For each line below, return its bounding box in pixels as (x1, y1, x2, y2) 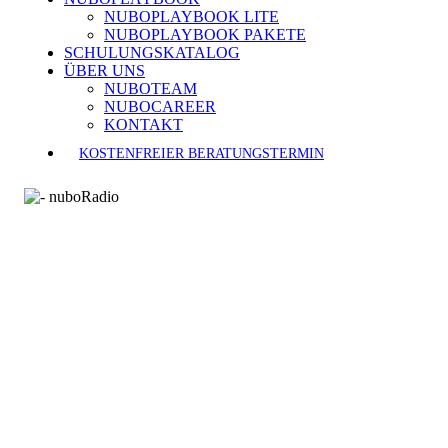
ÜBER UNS (64, 62, 145, 79)
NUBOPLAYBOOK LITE (104, 8, 279, 25)
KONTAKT (104, 116, 183, 133)
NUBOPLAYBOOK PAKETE (104, 26, 306, 43)
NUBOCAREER (104, 98, 216, 115)
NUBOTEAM (104, 80, 197, 97)
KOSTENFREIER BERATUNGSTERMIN (79, 146, 324, 161)
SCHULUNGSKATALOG (64, 44, 240, 61)
